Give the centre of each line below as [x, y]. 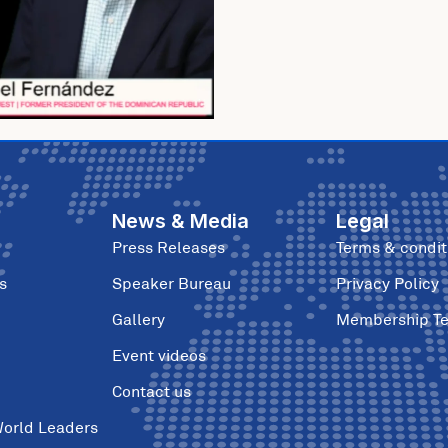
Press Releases [168, 247]
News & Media [180, 220]
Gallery [138, 319]
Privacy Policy [388, 283]
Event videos [159, 355]
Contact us [151, 391]
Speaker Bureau [171, 283]
